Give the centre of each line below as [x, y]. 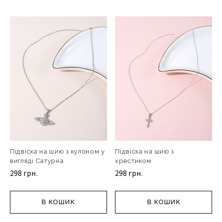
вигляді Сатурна [37, 161]
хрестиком [133, 161]
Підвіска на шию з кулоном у [57, 151]
